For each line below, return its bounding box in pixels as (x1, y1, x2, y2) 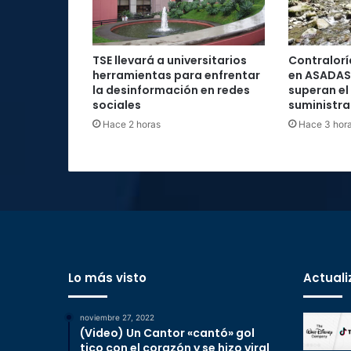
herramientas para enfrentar (92, 67, 260, 84)
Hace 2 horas (103, 118, 161, 131)
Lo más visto (68, 270, 147, 287)
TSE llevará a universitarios (92, 52, 247, 69)
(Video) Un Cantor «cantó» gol (80, 325, 255, 342)
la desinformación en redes (92, 82, 250, 99)
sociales (92, 97, 141, 114)
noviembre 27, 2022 (80, 313, 154, 323)
